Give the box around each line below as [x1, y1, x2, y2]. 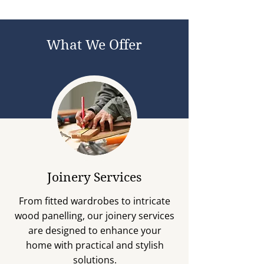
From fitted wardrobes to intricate [19, 194, 170, 207]
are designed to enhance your [28, 224, 161, 237]
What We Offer [47, 37, 142, 53]
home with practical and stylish [25, 239, 164, 252]
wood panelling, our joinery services [15, 209, 174, 222]
